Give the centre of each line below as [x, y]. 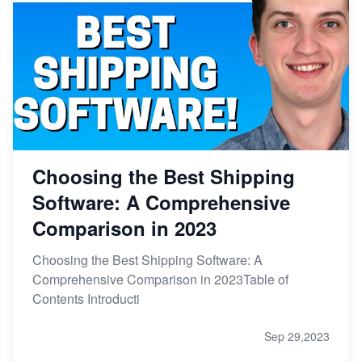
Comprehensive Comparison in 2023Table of [160, 280]
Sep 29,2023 [297, 337]
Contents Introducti [86, 299]
